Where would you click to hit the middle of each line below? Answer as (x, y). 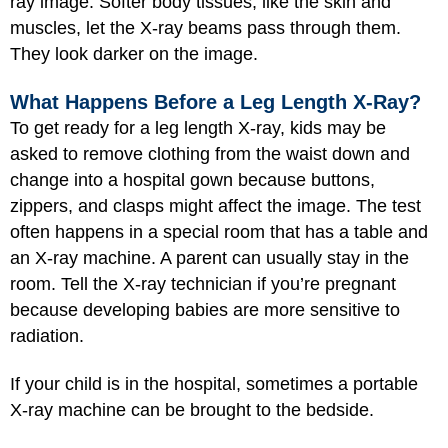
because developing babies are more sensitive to (205, 309)
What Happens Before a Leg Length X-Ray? (215, 101)
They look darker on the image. (134, 54)
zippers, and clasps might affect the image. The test (215, 205)
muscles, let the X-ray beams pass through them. (205, 28)
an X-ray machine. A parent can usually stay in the (209, 257)
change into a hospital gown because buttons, (192, 179)
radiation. (47, 335)
